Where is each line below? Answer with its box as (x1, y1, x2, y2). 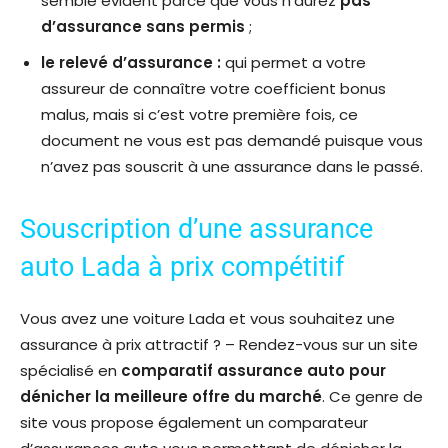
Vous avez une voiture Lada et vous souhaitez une (20, 308, 395, 330)
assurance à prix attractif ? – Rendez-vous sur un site (20, 334, 418, 356)
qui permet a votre (221, 52, 366, 74)
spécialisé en (20, 360, 121, 382)
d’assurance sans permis (41, 16, 245, 38)
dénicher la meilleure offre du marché (20, 386, 322, 408)
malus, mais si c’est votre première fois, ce (41, 104, 358, 126)
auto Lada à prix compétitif (20, 251, 344, 284)
